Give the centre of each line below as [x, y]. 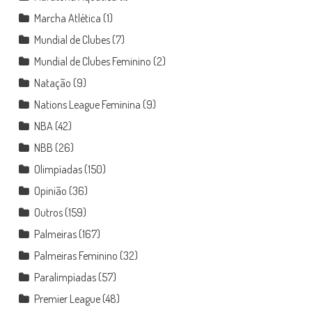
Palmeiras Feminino [76, 256]
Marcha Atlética [67, 18]
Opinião [50, 191]
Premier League [67, 299]
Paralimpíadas [65, 277]
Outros [48, 212]
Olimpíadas [58, 169]
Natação [52, 83]
